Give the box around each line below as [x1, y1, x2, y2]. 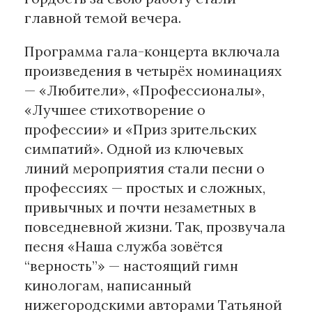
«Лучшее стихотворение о [24, 101, 205, 119]
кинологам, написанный [24, 276, 192, 295]
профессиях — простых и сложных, [24, 179, 265, 197]
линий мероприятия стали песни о [24, 159, 265, 178]
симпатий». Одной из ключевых [24, 140, 244, 158]
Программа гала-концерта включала [24, 42, 280, 61]
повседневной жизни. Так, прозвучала [24, 218, 286, 236]
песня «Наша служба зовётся [24, 237, 223, 256]
